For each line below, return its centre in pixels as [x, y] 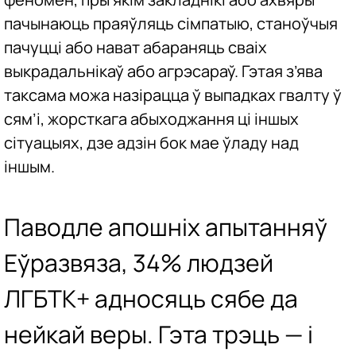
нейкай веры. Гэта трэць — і [159, 334]
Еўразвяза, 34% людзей [139, 262]
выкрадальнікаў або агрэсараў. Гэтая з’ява [163, 72]
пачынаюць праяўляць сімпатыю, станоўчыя [171, 24]
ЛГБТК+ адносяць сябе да [151, 298]
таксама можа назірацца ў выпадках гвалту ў [173, 95]
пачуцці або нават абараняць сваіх [135, 48]
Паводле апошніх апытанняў [166, 226]
